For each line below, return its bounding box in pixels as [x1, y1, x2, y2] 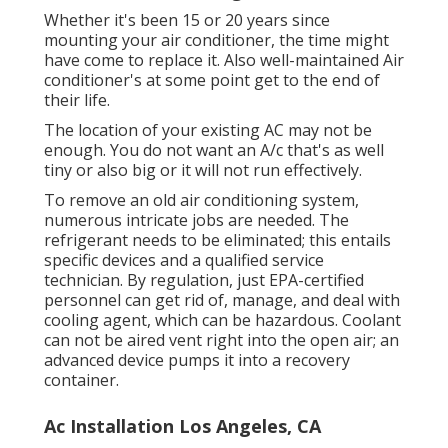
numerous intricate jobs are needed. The [44, 208, 349, 231]
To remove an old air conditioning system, [44, 188, 359, 211]
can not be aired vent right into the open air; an [44, 328, 399, 351]
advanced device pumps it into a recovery [44, 348, 350, 371]
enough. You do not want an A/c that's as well [44, 138, 384, 161]
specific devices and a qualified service [44, 248, 324, 271]
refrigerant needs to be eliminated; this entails [44, 228, 391, 251]
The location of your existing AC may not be [44, 118, 372, 141]
